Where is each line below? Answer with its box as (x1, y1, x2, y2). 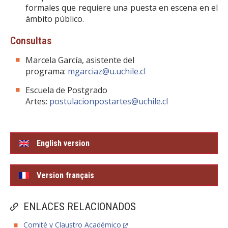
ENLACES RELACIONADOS (23, 201, 136, 213)
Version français (37, 170, 94, 181)
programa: (25, 66, 68, 77)
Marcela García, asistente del (25, 54, 134, 66)
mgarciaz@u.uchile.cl (68, 66, 146, 77)
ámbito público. (25, 13, 84, 25)
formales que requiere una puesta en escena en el (25, 2, 218, 14)
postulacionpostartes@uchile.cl (49, 96, 168, 107)
